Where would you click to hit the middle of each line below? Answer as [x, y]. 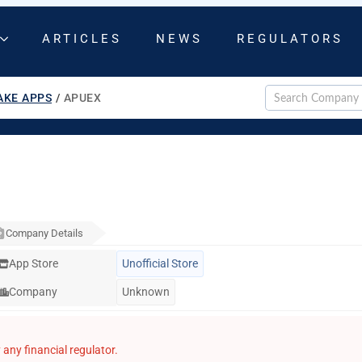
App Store [34, 263]
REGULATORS [290, 38]
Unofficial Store [160, 263]
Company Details [44, 233]
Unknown [145, 292]
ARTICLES [82, 38]
